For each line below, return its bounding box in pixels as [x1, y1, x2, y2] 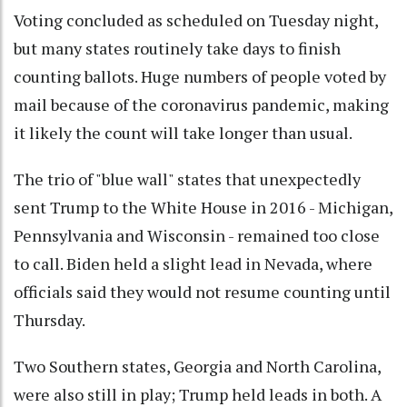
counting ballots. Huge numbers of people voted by [14, 65, 386, 87]
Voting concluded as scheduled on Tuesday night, [14, 8, 378, 31]
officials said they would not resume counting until [14, 280, 391, 303]
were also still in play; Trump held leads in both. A [14, 382, 382, 405]
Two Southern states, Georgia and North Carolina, [14, 354, 381, 377]
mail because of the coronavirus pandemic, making [14, 93, 389, 115]
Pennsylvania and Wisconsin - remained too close [14, 223, 380, 246]
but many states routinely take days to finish [14, 36, 341, 59]
